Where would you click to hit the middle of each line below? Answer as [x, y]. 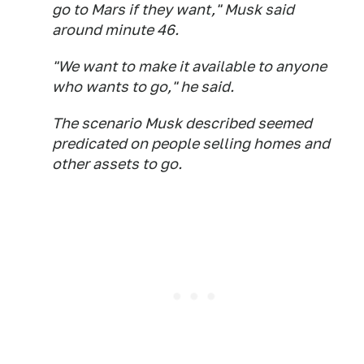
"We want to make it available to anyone [189, 67]
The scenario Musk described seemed [182, 123]
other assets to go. [117, 164]
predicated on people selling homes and [191, 144]
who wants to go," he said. [143, 87]
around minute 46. [115, 30]
